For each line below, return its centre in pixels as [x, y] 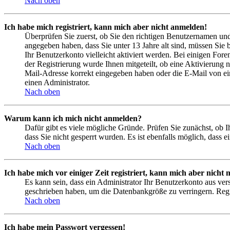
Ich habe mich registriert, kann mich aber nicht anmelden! [106, 27]
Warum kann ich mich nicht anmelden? [73, 118]
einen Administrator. [57, 82]
